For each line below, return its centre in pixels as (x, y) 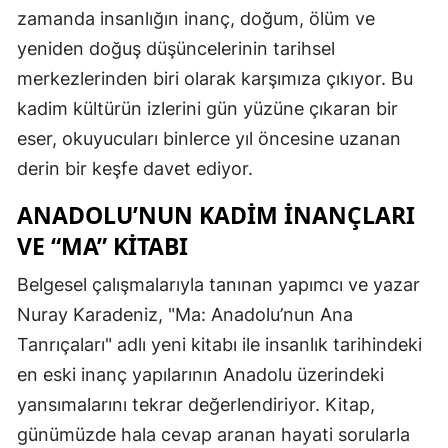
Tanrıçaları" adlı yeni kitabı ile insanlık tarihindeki (219, 345)
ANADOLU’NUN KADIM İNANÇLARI (216, 215)
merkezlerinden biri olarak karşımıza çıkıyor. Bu (215, 79)
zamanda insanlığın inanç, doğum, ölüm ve (196, 19)
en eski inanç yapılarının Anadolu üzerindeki (200, 375)
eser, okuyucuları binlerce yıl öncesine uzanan (209, 139)
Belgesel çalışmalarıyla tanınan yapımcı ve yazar (218, 285)
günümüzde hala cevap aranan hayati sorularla (213, 435)
